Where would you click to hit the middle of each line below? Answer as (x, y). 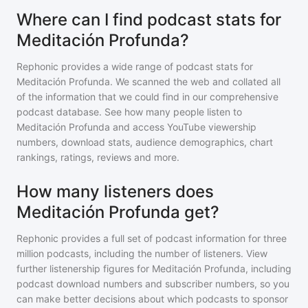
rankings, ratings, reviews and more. (98, 157)
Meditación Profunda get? (118, 212)
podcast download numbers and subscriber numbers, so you (153, 284)
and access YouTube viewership (185, 127)
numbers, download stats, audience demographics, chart (145, 142)
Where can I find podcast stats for (149, 20)
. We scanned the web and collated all (195, 81)
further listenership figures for (84, 268)
